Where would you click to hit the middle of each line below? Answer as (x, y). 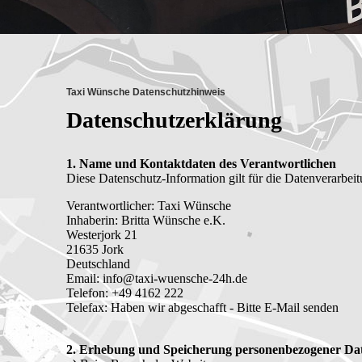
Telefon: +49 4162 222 (125, 293)
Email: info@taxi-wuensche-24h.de (157, 279)
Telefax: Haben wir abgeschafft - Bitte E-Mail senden (202, 308)
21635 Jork (95, 250)
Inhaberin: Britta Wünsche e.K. (146, 221)
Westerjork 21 (102, 235)
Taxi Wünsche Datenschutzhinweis (146, 92)
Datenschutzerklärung (174, 120)
